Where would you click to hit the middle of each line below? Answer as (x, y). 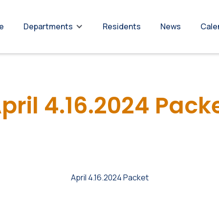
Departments (48, 26)
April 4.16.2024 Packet (109, 177)
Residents (121, 26)
